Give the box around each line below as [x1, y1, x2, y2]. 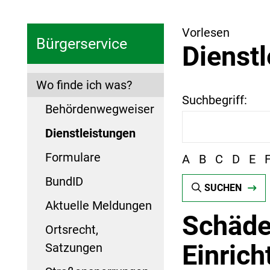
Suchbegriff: [181, 93, 247, 108]
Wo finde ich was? [36, 77, 132, 92]
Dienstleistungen [45, 125, 136, 140]
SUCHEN [204, 181, 242, 193]
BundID [45, 174, 83, 189]
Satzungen [45, 240, 102, 255]
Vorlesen [181, 25, 230, 40]
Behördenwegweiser [45, 101, 154, 116]
